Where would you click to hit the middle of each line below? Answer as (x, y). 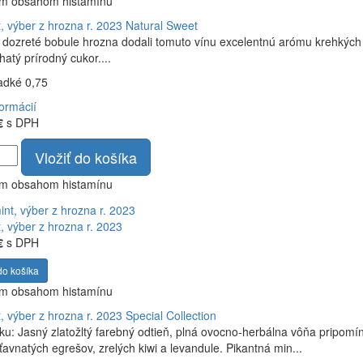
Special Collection (171, 316)
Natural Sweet (161, 26)
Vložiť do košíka (85, 158)
